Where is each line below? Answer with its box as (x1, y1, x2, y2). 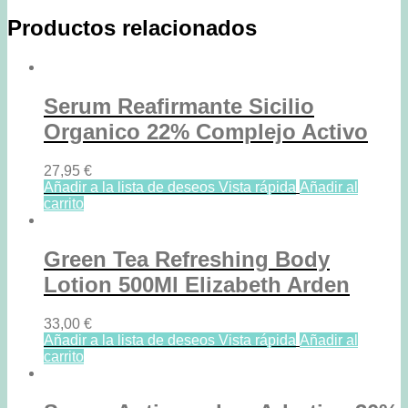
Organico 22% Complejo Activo (44, 118, 368, 144)
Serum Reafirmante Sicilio (44, 93, 314, 118)
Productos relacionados (7, 15, 257, 41)
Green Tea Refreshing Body (44, 246, 330, 271)
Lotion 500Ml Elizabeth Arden (44, 271, 350, 297)
